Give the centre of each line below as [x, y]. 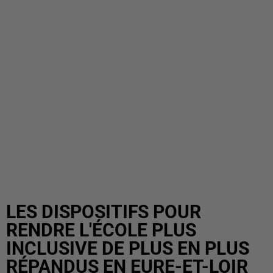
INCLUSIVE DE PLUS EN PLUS [128, 248]
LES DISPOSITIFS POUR [104, 212]
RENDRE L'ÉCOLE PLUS [101, 230]
